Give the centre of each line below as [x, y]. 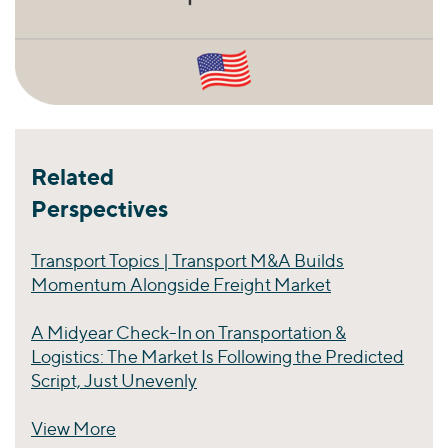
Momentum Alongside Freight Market [181, 284]
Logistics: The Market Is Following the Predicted [217, 356]
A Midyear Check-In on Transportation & [188, 332]
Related [72, 176]
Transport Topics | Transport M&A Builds [187, 260]
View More [73, 428]
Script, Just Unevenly [114, 380]
